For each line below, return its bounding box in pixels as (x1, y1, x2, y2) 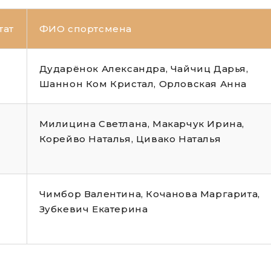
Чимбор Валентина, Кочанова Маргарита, (39, 188, 260, 200)
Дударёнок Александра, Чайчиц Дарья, (39, 63, 249, 75)
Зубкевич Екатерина (39, 203, 148, 215)
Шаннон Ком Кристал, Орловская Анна (39, 78, 247, 90)
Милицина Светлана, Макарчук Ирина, (39, 118, 244, 130)
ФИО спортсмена (39, 23, 132, 35)
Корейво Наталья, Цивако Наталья (39, 133, 221, 145)
